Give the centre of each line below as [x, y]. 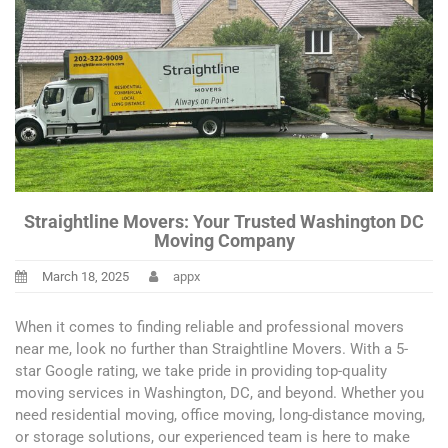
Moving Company [224, 241]
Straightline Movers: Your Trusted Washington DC [224, 222]
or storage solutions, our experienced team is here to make [212, 436]
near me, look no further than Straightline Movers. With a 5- [211, 348]
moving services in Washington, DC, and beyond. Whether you [219, 392]
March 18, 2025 [85, 277]
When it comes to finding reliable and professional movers [209, 326]
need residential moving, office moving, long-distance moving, [220, 414]
